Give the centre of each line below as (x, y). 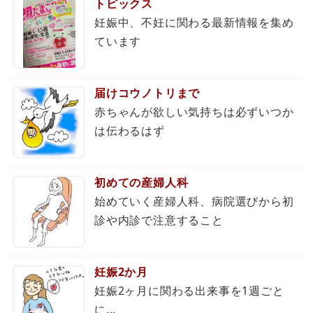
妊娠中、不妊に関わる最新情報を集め (194, 23)
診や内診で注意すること (159, 220)
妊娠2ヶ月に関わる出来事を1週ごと (189, 291)
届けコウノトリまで (147, 93)
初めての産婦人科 (141, 183)
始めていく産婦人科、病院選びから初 (194, 202)
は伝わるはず (130, 131)
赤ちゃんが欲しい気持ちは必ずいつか (194, 112)
